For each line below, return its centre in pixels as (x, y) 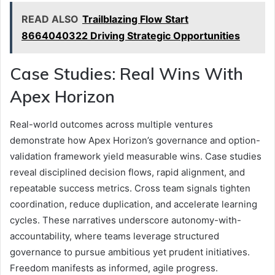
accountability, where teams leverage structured (114, 236)
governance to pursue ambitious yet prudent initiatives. (130, 252)
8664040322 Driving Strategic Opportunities (131, 36)
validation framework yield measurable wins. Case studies (136, 156)
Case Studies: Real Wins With (126, 74)
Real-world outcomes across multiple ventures (111, 124)
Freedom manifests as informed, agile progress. (114, 268)
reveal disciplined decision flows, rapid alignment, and (127, 172)
